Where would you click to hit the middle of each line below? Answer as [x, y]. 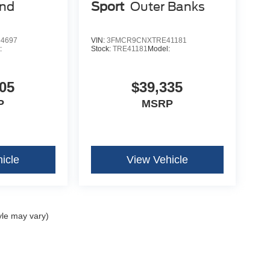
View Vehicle [157, 160]
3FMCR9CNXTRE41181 [146, 41]
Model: [159, 49]
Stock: [102, 49]
